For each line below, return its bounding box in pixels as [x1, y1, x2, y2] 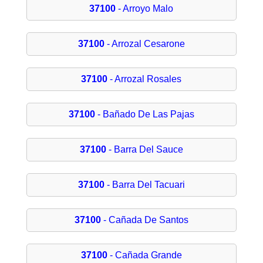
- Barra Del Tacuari [104, 180, 185, 190]
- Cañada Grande [107, 250, 182, 261]
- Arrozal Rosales [107, 74, 182, 85]
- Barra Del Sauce [106, 144, 183, 155]
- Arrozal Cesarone [104, 39, 185, 49]
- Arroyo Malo [116, 4, 174, 14]
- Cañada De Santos [100, 215, 188, 225]
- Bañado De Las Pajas [95, 109, 194, 120]
